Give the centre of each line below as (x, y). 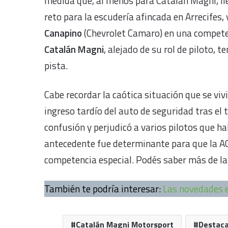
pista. (56, 66)
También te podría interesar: (104, 189)
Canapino (63, 33)
